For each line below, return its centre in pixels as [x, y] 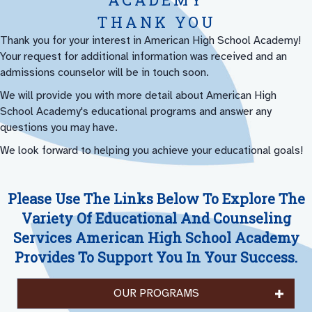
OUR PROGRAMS [156, 294]
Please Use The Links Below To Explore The [156, 199]
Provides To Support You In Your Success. [156, 257]
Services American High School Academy [156, 238]
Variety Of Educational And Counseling [156, 218]
